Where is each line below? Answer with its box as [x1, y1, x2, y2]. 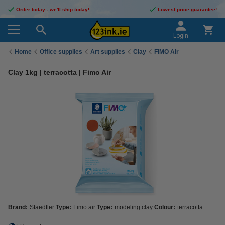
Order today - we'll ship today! [16, 7, 89, 12]
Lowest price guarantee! [158, 7, 217, 12]
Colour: [154, 204, 175, 211]
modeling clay [115, 204, 153, 211]
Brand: [8, 204, 28, 211]
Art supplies [90, 48, 125, 55]
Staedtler [30, 204, 54, 211]
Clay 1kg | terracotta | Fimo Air [8, 68, 111, 76]
